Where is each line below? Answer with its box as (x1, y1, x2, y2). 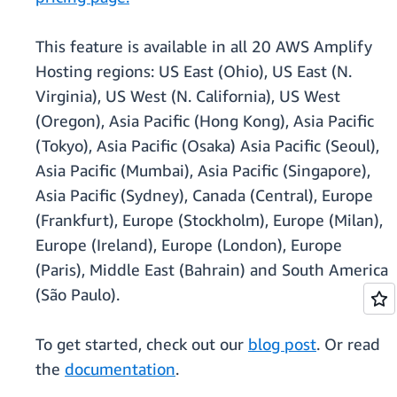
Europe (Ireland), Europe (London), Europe (35, 235, 342, 255)
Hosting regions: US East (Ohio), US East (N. (35, 61, 352, 82)
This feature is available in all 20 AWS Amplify (35, 36, 372, 57)
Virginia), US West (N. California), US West (35, 86, 340, 106)
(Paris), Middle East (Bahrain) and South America (35, 260, 388, 280)
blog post (248, 334, 316, 354)
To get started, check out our (35, 334, 248, 354)
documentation (65, 359, 175, 379)
